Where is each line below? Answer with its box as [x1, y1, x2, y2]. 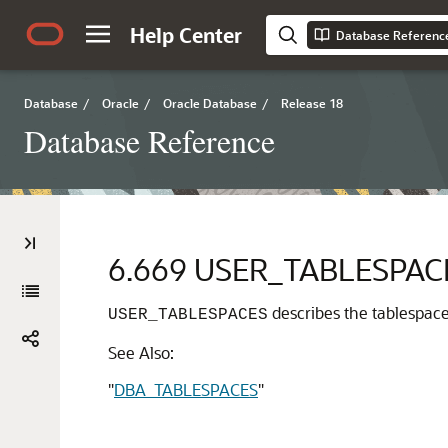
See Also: [108, 342, 174, 363]
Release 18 [281, 95, 343, 111]
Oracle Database [163, 95, 257, 111]
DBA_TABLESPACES [114, 379, 258, 400]
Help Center [130, 22, 242, 48]
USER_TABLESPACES [108, 306, 268, 324]
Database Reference [24, 119, 275, 162]
